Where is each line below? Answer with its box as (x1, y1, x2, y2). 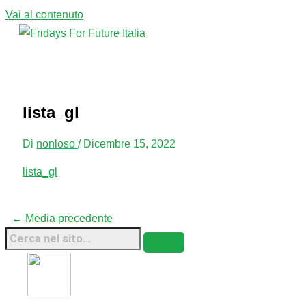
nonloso (36, 137, 79, 150)
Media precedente (22, 212, 113, 225)
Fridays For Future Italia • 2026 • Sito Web (77, 286, 279, 300)
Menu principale (40, 52, 117, 64)
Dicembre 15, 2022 (83, 137, 176, 150)
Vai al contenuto (5, 8, 83, 20)
